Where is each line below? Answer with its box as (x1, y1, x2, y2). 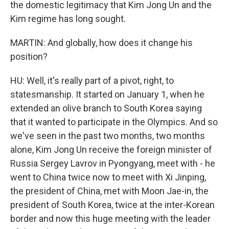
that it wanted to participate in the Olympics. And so (10, 117, 218, 127)
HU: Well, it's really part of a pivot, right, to (10, 75, 174, 86)
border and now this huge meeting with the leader (10, 213, 211, 224)
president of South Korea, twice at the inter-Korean (10, 199, 215, 210)
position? (10, 51, 48, 62)
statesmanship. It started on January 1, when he (10, 89, 204, 100)
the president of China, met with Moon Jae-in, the (10, 186, 209, 196)
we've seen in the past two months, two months (10, 130, 205, 141)
